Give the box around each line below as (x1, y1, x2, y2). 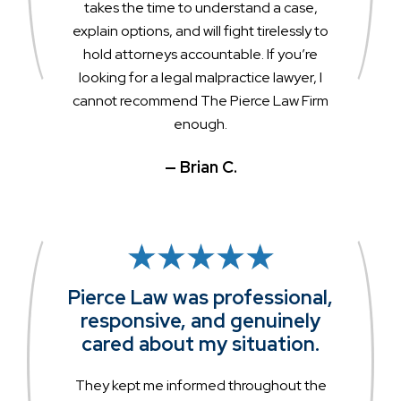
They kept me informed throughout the (74, 375, 327, 395)
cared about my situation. (81, 330, 320, 357)
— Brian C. (164, 157, 237, 178)
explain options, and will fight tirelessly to (73, 21, 328, 41)
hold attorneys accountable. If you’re (83, 45, 318, 64)
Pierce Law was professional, (68, 284, 333, 311)
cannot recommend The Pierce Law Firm (73, 91, 328, 111)
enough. (174, 115, 227, 134)
